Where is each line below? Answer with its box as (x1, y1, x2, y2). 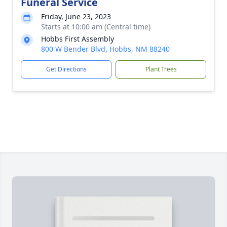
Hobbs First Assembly (41, 34, 114, 44)
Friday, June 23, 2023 (41, 12, 111, 21)
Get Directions (46, 65, 87, 73)
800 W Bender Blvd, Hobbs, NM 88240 (41, 44, 170, 54)
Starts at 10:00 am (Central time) (41, 22, 150, 31)
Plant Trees (145, 65, 177, 73)
